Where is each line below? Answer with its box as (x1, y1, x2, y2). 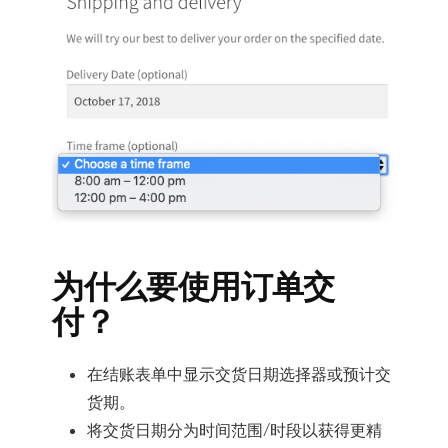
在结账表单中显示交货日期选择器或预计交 (87, 364, 392, 385)
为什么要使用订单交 (52, 267, 335, 308)
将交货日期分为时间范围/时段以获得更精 (87, 420, 383, 441)
